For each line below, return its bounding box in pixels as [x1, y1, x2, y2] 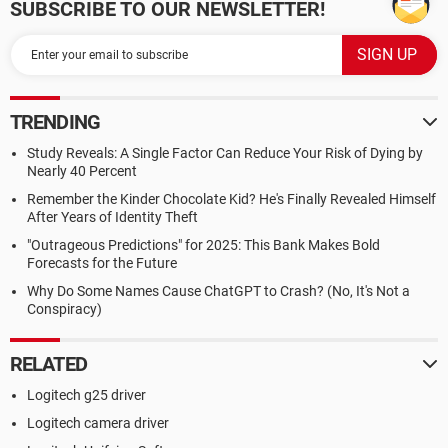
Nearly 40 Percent [27, 163, 137, 179]
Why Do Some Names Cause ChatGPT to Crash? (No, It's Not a [27, 283, 410, 299]
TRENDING [10, 110, 100, 134]
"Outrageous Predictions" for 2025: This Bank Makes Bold [27, 237, 380, 253]
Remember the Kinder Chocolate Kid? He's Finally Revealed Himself [27, 191, 436, 207]
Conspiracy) [27, 301, 102, 317]
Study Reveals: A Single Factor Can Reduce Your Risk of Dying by [27, 145, 423, 161]
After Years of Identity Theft [27, 209, 198, 225]
